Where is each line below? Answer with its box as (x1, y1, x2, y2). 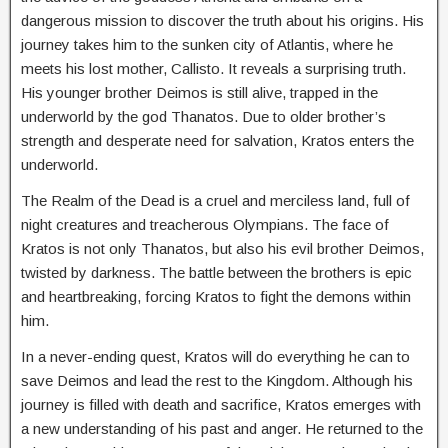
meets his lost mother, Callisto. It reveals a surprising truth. (21, 59, 406, 77)
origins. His (350, 11, 424, 29)
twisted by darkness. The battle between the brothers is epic (21, 263, 412, 281)
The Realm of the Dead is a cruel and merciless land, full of (21, 191, 410, 209)
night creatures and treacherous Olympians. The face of (21, 215, 389, 233)
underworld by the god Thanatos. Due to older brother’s (21, 107, 386, 125)
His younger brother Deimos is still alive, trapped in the (21, 83, 378, 101)
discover (168, 11, 225, 29)
